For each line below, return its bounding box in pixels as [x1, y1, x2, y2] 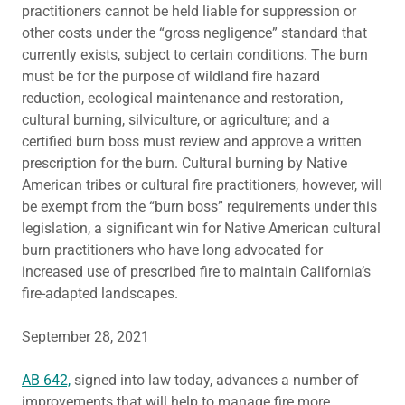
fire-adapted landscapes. [22, 285, 182, 302]
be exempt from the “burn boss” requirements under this [22, 198, 377, 215]
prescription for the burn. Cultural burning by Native [22, 155, 347, 172]
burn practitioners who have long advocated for [22, 241, 323, 259]
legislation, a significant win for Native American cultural [22, 220, 381, 237]
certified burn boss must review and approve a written [22, 133, 362, 150]
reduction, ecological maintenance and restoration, [22, 89, 343, 107]
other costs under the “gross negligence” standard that [22, 24, 367, 42]
